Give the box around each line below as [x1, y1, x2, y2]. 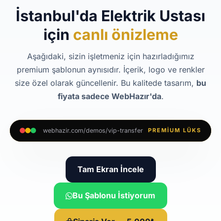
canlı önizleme [73, 26, 178, 43]
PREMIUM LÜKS [147, 127, 201, 134]
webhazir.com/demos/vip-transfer [43, 127, 143, 134]
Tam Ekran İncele [77, 164, 144, 174]
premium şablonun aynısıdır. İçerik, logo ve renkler [16, 65, 205, 74]
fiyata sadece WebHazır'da [57, 91, 161, 101]
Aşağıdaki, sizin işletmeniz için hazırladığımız [27, 51, 194, 61]
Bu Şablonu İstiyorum [73, 190, 155, 200]
